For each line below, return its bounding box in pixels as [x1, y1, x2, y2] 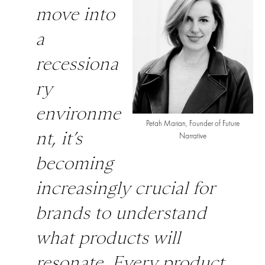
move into [35, 4, 115, 25]
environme [35, 103, 121, 124]
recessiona [35, 53, 118, 75]
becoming [35, 153, 113, 174]
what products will [35, 227, 180, 248]
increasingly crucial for [35, 177, 215, 199]
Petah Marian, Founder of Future [146, 119, 240, 128]
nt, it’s [35, 128, 82, 149]
